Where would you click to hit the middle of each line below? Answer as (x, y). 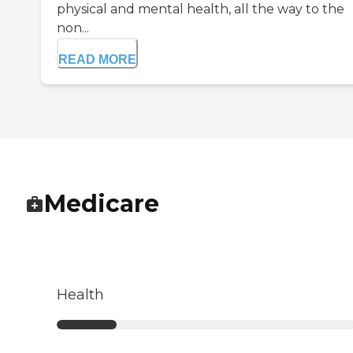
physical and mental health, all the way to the (201, 9)
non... (73, 28)
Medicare (102, 204)
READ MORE (97, 60)
